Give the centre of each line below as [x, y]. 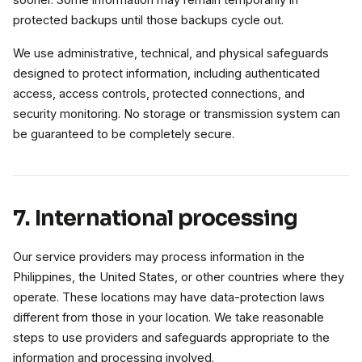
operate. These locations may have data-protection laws [169, 297]
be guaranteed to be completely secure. [124, 134]
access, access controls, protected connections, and [159, 94]
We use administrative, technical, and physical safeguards [171, 53]
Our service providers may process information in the [159, 257]
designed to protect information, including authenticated [166, 74]
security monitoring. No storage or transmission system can [177, 114]
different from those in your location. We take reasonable [168, 318]
